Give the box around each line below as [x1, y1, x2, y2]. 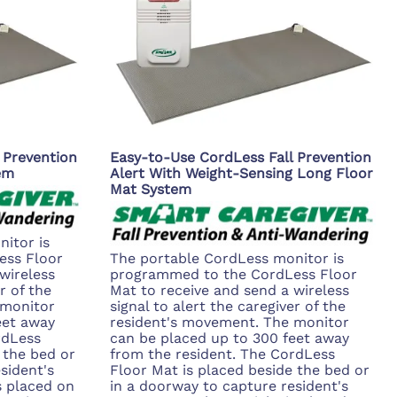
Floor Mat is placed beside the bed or [110, 362, 370, 379]
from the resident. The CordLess [110, 346, 335, 363]
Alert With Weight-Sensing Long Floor [110, 164, 373, 182]
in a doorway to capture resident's [110, 378, 348, 395]
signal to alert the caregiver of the [110, 298, 346, 315]
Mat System [110, 180, 191, 198]
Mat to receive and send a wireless [110, 282, 349, 300]
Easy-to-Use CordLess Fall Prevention [110, 148, 371, 166]
